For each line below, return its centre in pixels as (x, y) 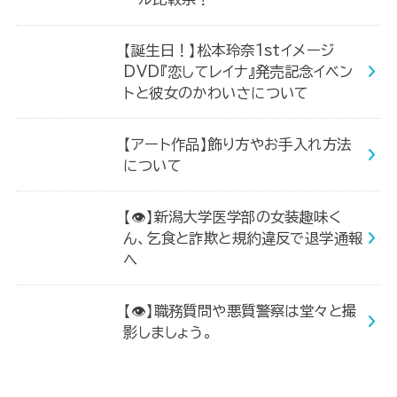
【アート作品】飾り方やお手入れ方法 (237, 144)
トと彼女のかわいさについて (216, 92)
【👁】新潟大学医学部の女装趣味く (233, 216)
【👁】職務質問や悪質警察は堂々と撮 (240, 310)
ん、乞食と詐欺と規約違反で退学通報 (243, 237)
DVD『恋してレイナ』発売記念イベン (238, 71)
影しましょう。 (168, 331)
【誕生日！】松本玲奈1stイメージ (230, 50)
